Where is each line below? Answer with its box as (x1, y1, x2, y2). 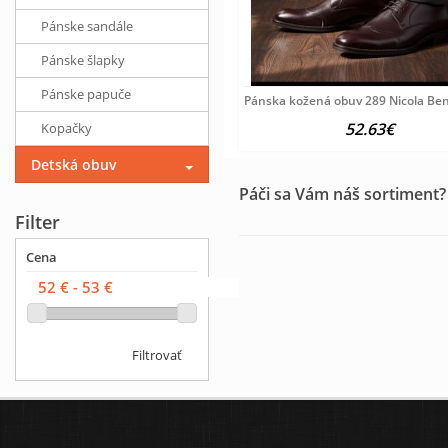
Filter (15, 210, 60, 234)
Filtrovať (132, 346, 182, 365)
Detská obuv (31, 155, 117, 174)
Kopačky (41, 119, 92, 137)
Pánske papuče (41, 85, 131, 103)
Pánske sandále (41, 17, 133, 35)
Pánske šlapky (41, 51, 125, 69)
